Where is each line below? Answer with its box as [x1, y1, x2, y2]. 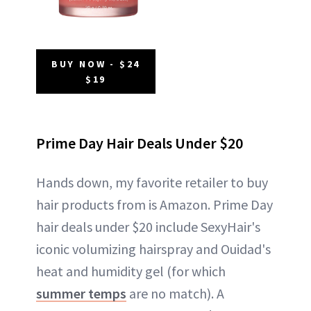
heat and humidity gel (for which [36, 262, 226, 280]
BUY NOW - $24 [51, 57, 141, 70]
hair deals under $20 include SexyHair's [36, 217, 260, 235]
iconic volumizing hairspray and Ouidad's [36, 239, 271, 258]
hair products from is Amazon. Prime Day [36, 195, 273, 213]
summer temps [36, 284, 126, 302]
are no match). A [126, 284, 224, 302]
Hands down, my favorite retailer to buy [36, 173, 268, 191]
